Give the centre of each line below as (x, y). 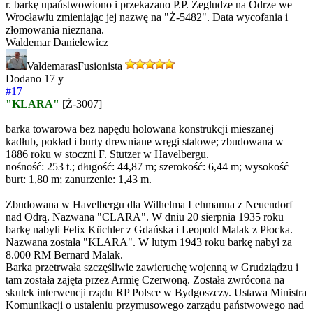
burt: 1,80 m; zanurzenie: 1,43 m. (79, 180)
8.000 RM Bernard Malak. (64, 255)
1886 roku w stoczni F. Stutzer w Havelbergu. (107, 154)
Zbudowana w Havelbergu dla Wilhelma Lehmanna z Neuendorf (149, 205)
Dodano (25, 79)
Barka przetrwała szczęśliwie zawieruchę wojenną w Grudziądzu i (152, 268)
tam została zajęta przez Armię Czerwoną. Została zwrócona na (145, 280)
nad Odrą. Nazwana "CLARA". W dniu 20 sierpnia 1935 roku (145, 217)
